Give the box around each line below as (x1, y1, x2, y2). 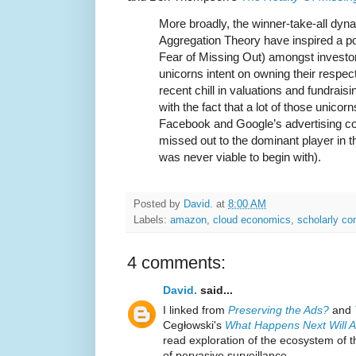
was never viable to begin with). (159, 150, 321, 164)
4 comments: (127, 252, 226, 273)
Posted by (133, 198, 184, 210)
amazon (170, 214, 207, 226)
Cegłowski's (163, 318, 225, 331)
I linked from (163, 303, 228, 316)
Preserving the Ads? (228, 303, 329, 316)
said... (197, 283, 233, 296)
